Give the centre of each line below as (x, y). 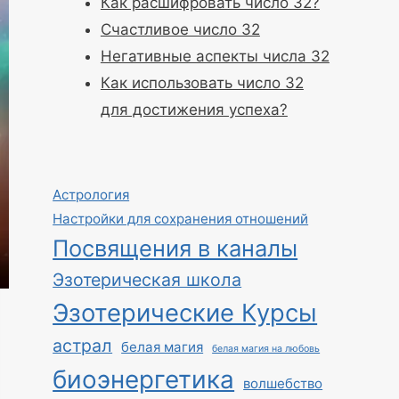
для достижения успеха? (194, 110)
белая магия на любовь (266, 348)
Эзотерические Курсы (185, 312)
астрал (83, 345)
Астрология (91, 194)
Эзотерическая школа (147, 279)
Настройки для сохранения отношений (181, 218)
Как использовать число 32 (202, 83)
